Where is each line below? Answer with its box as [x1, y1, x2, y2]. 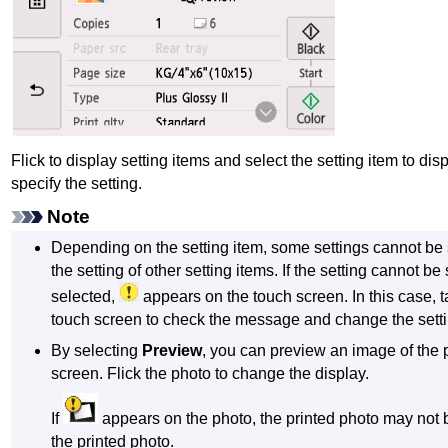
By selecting [51, 341, 143, 359]
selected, [51, 288, 120, 306]
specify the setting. [11, 174, 142, 192]
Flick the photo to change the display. [107, 364, 370, 382]
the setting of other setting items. [51, 262, 279, 280]
